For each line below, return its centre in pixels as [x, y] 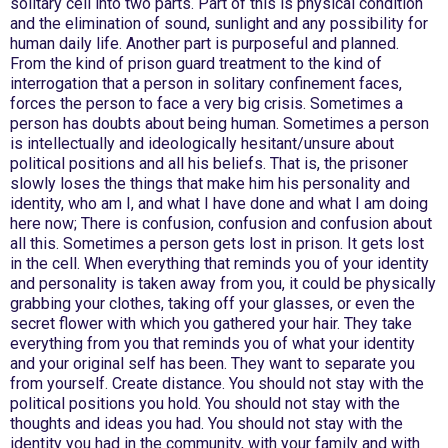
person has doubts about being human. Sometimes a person [219, 123]
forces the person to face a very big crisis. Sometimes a [206, 103]
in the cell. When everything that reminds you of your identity [219, 263]
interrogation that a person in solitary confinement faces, [206, 83]
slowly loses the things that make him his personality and [210, 183]
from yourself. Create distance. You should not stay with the [217, 383]
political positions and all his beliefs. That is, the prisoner [209, 163]
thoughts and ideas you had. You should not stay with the [206, 423]
